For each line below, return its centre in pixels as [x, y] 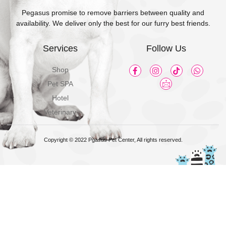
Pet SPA [60, 84]
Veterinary [60, 112]
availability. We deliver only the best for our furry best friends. [113, 23]
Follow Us [166, 49]
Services [60, 49]
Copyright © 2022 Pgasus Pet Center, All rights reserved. [113, 140]
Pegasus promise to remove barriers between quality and [113, 13]
